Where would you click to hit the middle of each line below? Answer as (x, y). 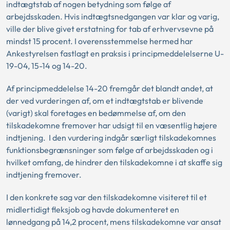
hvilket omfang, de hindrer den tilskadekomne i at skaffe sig (114, 162)
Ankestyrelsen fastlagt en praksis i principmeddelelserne (110, 53)
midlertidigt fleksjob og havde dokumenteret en (93, 209)
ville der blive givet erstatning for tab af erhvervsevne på (110, 28)
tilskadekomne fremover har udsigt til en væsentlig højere (112, 125)
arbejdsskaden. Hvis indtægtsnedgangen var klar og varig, (113, 16)
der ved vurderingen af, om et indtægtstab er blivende (105, 100)
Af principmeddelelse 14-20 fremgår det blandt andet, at (110, 88)
